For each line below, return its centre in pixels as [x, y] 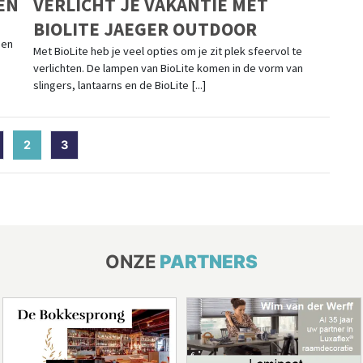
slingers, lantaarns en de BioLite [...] [119, 85]
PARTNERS [209, 262]
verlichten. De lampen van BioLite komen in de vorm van [168, 68]
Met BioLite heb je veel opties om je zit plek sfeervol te [167, 51]
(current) [58, 145]
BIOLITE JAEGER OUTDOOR [145, 29]
